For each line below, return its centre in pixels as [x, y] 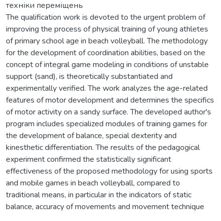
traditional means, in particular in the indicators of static [99, 195]
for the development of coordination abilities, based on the [106, 53]
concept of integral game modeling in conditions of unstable [107, 64]
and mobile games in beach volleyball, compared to [93, 183]
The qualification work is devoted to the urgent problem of [106, 17]
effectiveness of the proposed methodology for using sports [109, 171]
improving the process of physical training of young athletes [107, 29]
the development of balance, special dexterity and [91, 135]
